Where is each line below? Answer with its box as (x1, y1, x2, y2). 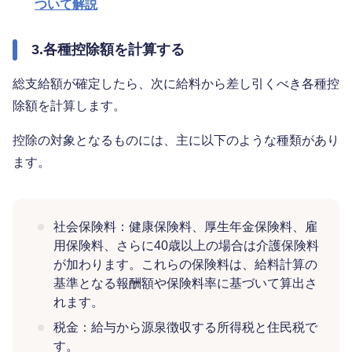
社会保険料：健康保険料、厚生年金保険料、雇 (53, 220, 317, 234)
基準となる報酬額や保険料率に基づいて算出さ (53, 277, 317, 291)
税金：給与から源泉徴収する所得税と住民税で (53, 321, 317, 335)
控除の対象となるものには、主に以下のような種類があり (13, 134, 339, 148)
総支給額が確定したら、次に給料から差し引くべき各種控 (13, 77, 339, 91)
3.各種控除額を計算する (31, 42, 185, 58)
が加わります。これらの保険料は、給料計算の (53, 258, 317, 272)
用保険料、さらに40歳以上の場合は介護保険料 (53, 239, 319, 253)
